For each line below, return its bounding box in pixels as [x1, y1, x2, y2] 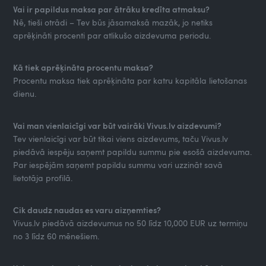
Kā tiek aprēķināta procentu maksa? [13, 61, 154, 73]
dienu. [13, 87, 37, 99]
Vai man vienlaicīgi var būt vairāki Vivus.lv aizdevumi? [13, 119, 222, 131]
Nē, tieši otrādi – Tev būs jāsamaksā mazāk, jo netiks [13, 16, 213, 28]
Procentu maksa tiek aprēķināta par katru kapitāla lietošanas [13, 74, 248, 86]
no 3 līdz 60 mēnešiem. [13, 230, 100, 242]
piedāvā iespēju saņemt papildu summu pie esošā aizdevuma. [13, 145, 252, 157]
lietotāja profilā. [13, 172, 73, 183]
